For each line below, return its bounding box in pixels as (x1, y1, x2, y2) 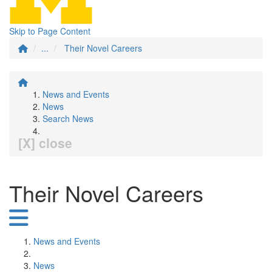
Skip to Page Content (9, 25, 90, 37)
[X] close (18, 134, 72, 152)
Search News (42, 112, 93, 124)
